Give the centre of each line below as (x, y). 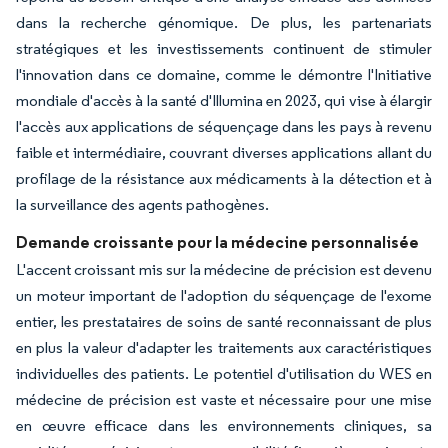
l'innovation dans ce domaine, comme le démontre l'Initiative (224, 75)
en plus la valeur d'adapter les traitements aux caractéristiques (224, 348)
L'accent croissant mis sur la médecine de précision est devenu (224, 270)
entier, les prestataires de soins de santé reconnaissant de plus (224, 322)
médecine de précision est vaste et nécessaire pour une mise (224, 400)
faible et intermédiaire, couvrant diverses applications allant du (224, 153)
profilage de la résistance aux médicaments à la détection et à (224, 179)
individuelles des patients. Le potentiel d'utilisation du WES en (224, 374)
